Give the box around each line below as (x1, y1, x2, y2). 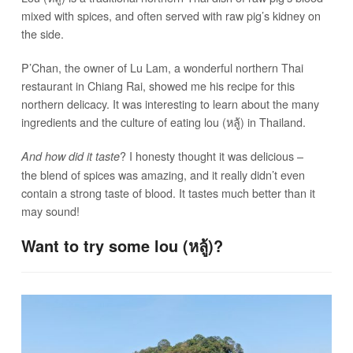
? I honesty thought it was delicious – (119, 147, 303, 165)
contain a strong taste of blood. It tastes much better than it (20, 184, 315, 202)
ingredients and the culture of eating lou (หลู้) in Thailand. (20, 113, 306, 131)
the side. (20, 25, 64, 43)
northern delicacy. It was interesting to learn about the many (20, 95, 319, 113)
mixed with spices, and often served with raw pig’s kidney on (20, 7, 321, 24)
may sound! (20, 203, 80, 220)
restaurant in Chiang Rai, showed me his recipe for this (20, 77, 295, 95)
